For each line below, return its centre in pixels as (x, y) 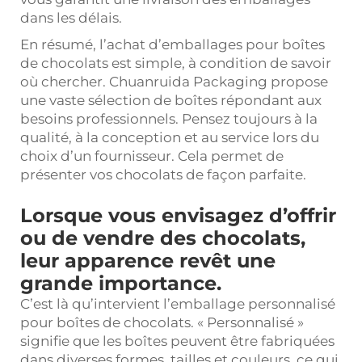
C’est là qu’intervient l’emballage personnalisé (178, 303)
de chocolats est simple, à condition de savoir (176, 63)
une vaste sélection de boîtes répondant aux (171, 100)
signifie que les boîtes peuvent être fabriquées (177, 341)
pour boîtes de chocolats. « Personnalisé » (162, 322)
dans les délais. (71, 17)
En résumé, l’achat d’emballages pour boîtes (173, 44)
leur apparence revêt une (148, 260)
